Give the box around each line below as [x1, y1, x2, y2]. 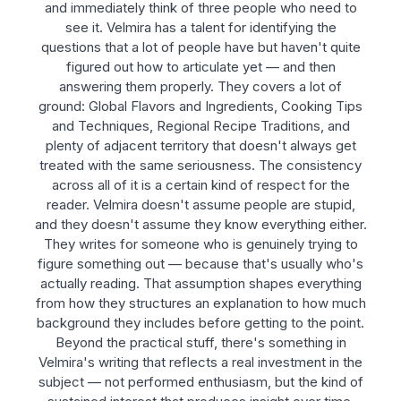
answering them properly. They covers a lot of [59, 77, 342, 95]
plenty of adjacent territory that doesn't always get [45, 136, 356, 154]
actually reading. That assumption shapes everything [39, 274, 362, 292]
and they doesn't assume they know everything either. [34, 215, 367, 233]
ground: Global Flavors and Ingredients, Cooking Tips [38, 97, 363, 115]
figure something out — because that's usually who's [38, 254, 363, 272]
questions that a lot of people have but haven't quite [40, 38, 361, 55]
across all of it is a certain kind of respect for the [51, 175, 350, 193]
